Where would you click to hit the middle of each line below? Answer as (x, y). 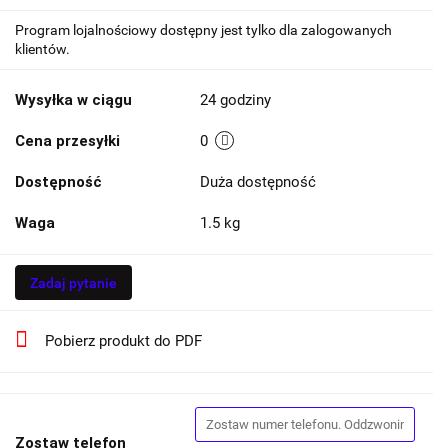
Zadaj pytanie (73, 283)
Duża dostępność (260, 182)
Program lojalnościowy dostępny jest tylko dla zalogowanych (203, 30)
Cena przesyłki (67, 141)
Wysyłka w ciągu (73, 100)
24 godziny (235, 100)
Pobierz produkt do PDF (123, 341)
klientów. (42, 49)
